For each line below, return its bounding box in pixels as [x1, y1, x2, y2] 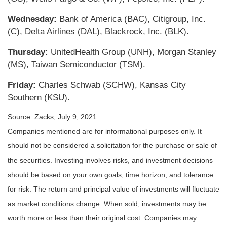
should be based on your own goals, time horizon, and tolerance [8, 170, 213, 179]
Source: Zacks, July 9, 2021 [8, 112, 97, 121]
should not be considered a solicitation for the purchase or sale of [8, 141, 217, 150]
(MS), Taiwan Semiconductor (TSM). [8, 60, 145, 70]
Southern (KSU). [8, 93, 70, 103]
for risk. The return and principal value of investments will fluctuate [8, 185, 219, 194]
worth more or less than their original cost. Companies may [8, 214, 197, 222]
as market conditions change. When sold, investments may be [8, 200, 206, 208]
